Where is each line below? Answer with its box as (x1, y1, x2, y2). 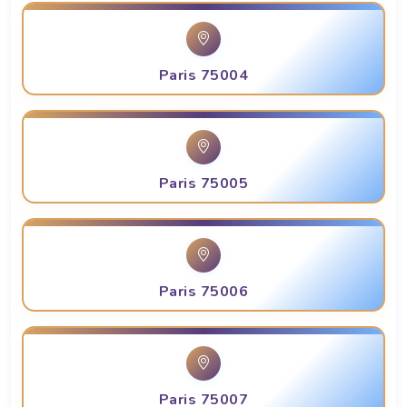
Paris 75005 (158, 174, 249, 194)
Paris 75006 (158, 282, 249, 303)
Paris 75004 (158, 65, 249, 86)
